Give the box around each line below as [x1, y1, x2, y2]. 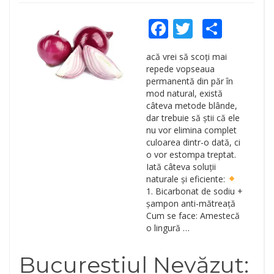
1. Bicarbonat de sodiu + [146, 185, 243, 197]
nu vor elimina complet [146, 124, 237, 136]
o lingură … [146, 222, 190, 234]
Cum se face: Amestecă [146, 210, 240, 221]
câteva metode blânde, [146, 100, 237, 111]
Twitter [192, 15, 258, 42]
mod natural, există [146, 87, 223, 99]
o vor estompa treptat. [146, 149, 236, 160]
